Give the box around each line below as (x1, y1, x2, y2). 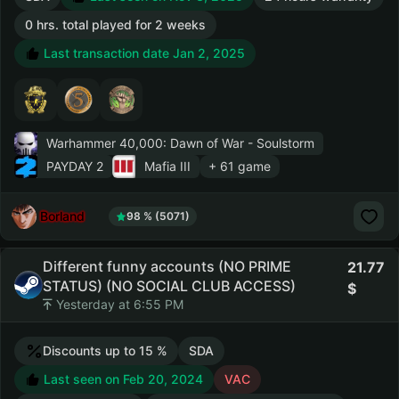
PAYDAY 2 (46, 159, 103, 174)
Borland (40, 208, 85, 224)
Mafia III (144, 159, 191, 174)
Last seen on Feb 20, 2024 (40, 371, 203, 387)
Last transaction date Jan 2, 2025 (40, 45, 245, 61)
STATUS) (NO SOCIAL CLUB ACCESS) (43, 277, 296, 295)
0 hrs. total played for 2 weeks (25, 17, 206, 32)
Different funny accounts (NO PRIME (43, 257, 291, 275)
